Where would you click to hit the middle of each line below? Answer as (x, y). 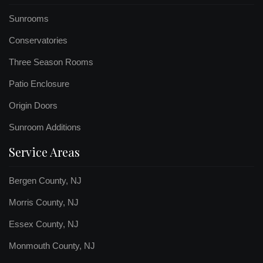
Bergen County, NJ (45, 181)
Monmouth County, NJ (52, 246)
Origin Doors (33, 105)
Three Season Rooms (51, 62)
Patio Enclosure (39, 84)
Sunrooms (29, 18)
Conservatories (38, 40)
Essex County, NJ (44, 224)
